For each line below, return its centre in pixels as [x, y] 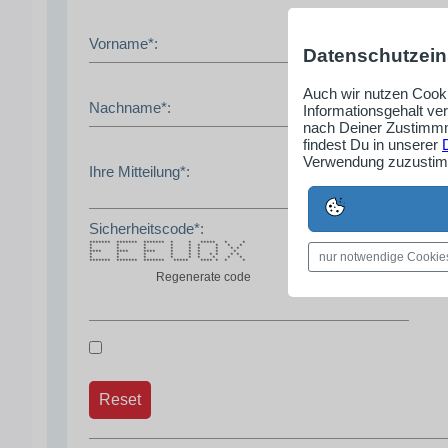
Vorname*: [123, 43]
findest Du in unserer [372, 145]
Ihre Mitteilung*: [139, 171]
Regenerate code [203, 276]
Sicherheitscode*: [146, 228]
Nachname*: [130, 107]
